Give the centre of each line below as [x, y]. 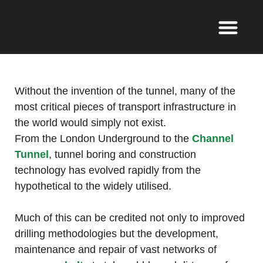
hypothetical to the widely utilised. [93, 186]
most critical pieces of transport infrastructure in [125, 107]
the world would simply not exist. [90, 123]
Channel [211, 139]
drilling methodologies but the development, [117, 234]
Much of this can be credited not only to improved [130, 218]
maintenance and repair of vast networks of [116, 250]
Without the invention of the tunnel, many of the [125, 91]
